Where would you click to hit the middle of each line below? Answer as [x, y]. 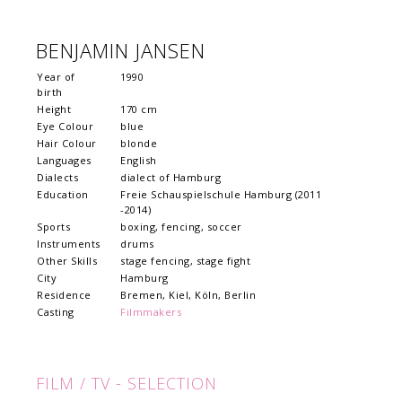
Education [63, 195]
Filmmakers [151, 312]
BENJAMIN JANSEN [121, 51]
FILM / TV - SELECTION [127, 384]
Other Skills [67, 261]
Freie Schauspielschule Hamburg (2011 [221, 195]
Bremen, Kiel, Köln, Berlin [188, 295]
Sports [53, 227]
